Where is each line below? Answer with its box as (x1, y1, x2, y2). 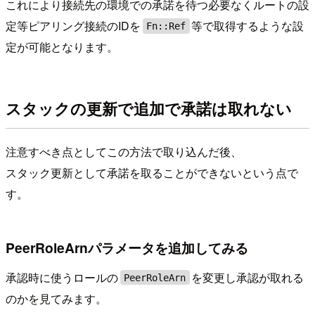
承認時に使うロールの (6, 269, 118, 285)
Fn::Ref (146, 20, 186, 32)
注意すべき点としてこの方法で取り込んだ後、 (6, 143, 242, 160)
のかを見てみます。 (6, 290, 107, 307)
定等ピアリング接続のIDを (6, 17, 141, 34)
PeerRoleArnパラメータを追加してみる (6, 237, 248, 257)
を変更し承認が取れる (191, 269, 304, 285)
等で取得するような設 (191, 17, 304, 34)
